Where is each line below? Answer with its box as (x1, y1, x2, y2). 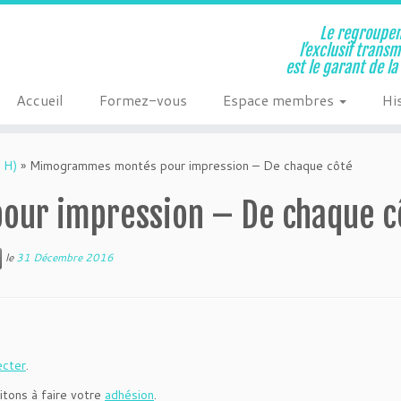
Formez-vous (98, 90, 187, 110)
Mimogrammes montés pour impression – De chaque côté (30, 157, 353, 175)
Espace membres (222, 90, 337, 110)
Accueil (15, 90, 64, 110)
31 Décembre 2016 (16, 249, 114, 265)
